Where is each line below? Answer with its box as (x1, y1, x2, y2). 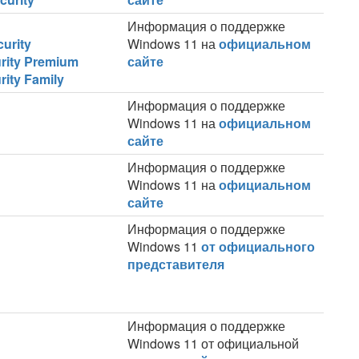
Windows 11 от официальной (127, 334, 299, 353)
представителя (127, 255, 224, 273)
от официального (201, 237, 315, 256)
